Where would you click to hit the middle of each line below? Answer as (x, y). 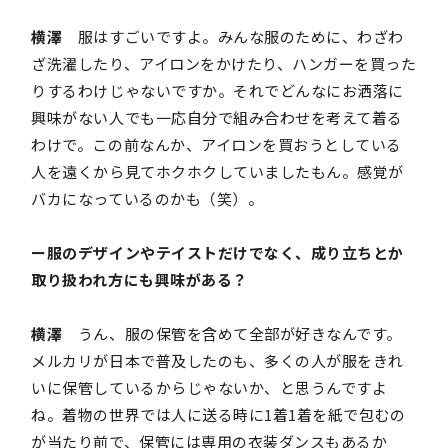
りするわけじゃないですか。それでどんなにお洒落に (217, 90)
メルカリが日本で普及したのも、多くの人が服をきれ (217, 360)
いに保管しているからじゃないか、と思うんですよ (209, 387)
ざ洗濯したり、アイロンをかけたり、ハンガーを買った (224, 63)
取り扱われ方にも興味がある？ (139, 279)
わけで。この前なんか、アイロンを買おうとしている (216, 144)
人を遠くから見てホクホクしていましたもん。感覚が (217, 171)
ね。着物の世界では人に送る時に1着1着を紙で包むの (218, 414)
